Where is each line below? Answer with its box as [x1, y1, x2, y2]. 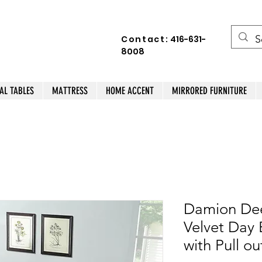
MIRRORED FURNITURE [172, 85, 247, 96]
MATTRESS [52, 85, 88, 96]
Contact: [121, 33, 169, 45]
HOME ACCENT [106, 85, 154, 96]
